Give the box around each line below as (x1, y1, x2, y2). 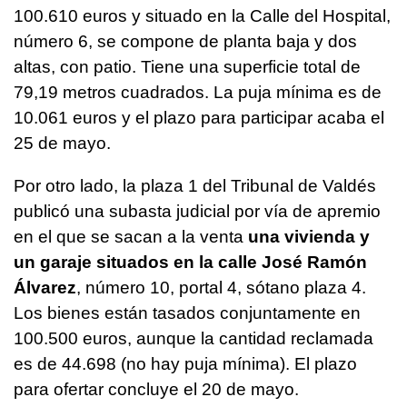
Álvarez (14, 277, 76, 297)
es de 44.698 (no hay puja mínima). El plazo (14, 353, 357, 373)
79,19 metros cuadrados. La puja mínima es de (14, 82, 382, 102)
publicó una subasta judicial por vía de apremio (14, 201, 381, 221)
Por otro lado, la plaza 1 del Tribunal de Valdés (14, 175, 376, 195)
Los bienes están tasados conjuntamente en (14, 303, 361, 323)
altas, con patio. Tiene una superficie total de (14, 56, 361, 76)
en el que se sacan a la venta (14, 226, 248, 246)
